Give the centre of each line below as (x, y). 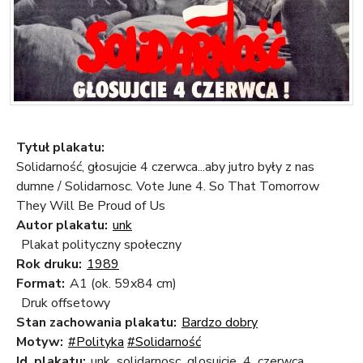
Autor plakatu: (62, 225)
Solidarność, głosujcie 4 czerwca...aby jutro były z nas (165, 167)
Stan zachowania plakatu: (96, 322)
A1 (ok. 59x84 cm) (123, 283)
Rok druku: (49, 264)
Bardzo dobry (220, 322)
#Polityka (96, 342)
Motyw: (40, 342)
